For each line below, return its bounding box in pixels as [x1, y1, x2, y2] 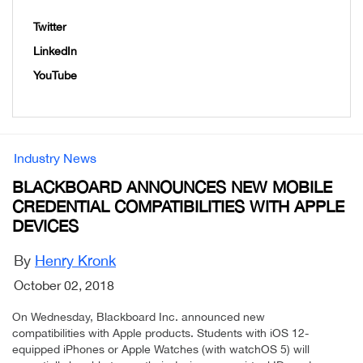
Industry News [14, 151, 96, 166]
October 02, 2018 [14, 278, 114, 293]
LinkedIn [33, 45, 77, 58]
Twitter [33, 20, 66, 34]
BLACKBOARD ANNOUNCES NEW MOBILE [12, 177, 332, 197]
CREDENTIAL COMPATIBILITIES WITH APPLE [12, 197, 344, 216]
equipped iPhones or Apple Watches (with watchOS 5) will [12, 343, 310, 357]
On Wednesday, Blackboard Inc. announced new [12, 310, 265, 324]
